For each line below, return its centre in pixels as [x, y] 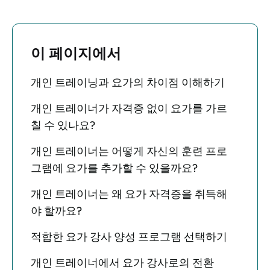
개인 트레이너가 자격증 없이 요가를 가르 [129, 108]
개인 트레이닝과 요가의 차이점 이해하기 [128, 83]
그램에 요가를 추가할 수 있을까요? [114, 168]
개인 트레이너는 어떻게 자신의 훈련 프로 [129, 151]
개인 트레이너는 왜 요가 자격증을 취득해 [129, 194]
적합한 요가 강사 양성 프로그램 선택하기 [129, 237]
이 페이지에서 [76, 53]
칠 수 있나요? [63, 125]
